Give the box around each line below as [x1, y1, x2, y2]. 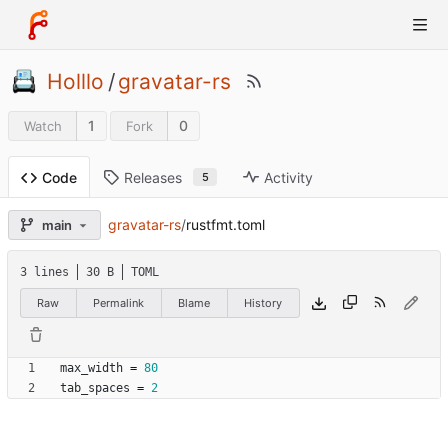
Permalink [93, 295, 145, 310]
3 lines [20, 264, 69, 279]
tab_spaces [60, 380, 130, 395]
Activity [264, 168, 314, 186]
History [244, 295, 283, 310]
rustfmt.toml [185, 216, 265, 234]
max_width [60, 360, 123, 375]
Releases [124, 168, 182, 186]
